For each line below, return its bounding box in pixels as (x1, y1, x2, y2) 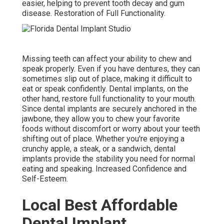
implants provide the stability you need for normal (22, 153, 195, 163)
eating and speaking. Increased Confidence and (22, 163, 186, 173)
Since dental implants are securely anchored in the (22, 103, 197, 113)
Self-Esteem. (22, 173, 68, 183)
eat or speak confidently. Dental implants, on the (22, 83, 188, 93)
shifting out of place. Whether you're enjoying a (22, 133, 184, 143)
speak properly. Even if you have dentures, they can (22, 63, 200, 73)
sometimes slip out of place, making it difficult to (22, 73, 192, 83)
